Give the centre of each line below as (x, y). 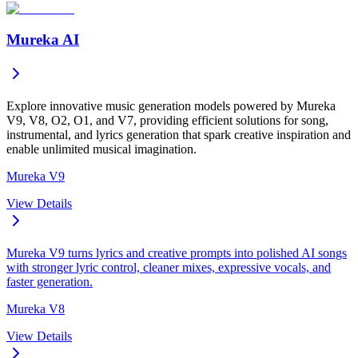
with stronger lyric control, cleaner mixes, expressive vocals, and (169, 267)
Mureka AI (43, 40)
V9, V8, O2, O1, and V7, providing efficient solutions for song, (167, 120)
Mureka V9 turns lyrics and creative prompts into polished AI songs (177, 253)
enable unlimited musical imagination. (101, 149)
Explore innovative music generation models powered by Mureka (171, 105)
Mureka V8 (36, 308)
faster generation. (50, 281)
